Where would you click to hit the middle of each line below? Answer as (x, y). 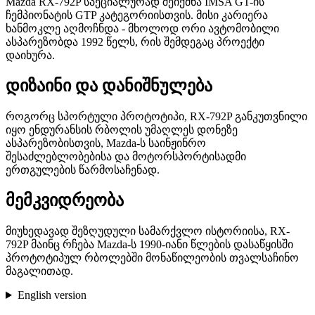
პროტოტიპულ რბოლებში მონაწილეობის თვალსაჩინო (152, 258)
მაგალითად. (39, 271)
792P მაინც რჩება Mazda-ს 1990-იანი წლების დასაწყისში (149, 245)
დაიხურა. (30, 56)
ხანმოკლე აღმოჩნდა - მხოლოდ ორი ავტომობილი (142, 29)
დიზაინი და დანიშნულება (109, 86)
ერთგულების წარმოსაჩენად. (83, 170)
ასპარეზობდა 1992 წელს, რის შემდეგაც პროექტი (135, 42)
